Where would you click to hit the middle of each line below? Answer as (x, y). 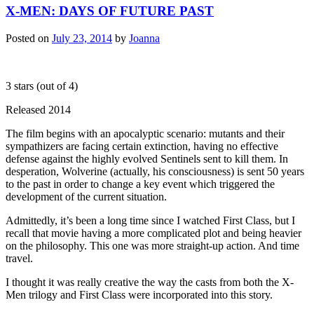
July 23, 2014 (82, 38)
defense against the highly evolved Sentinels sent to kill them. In (147, 158)
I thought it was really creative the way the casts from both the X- (150, 282)
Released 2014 (38, 109)
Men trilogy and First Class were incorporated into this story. (139, 294)
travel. (19, 258)
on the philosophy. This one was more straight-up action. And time (152, 245)
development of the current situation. (86, 196)
